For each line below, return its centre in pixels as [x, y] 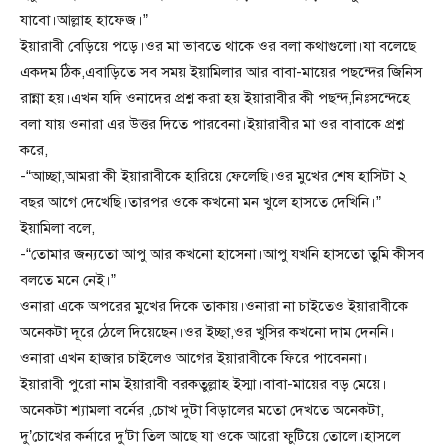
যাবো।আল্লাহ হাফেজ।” [84, 20]
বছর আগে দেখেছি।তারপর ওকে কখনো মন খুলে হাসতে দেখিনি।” [200, 202]
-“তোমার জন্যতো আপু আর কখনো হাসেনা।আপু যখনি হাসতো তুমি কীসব [222, 254]
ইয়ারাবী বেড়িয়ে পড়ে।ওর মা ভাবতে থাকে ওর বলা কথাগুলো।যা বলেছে [218, 46]
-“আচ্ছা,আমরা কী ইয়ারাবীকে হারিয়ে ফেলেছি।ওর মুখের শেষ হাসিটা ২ [213, 176]
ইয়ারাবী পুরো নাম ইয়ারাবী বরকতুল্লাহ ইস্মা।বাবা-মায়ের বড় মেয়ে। [203, 384]
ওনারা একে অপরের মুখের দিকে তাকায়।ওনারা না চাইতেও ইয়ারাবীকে [214, 306]
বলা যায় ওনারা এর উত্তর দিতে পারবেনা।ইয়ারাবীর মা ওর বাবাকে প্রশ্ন [212, 124]
